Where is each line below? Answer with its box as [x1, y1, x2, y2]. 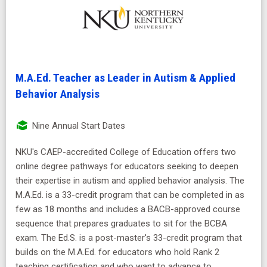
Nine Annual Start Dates [30, 120, 125, 132]
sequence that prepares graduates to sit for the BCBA [15, 218, 227, 229]
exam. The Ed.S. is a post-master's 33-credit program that [15, 232, 242, 244]
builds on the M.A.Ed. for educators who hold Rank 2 [15, 247, 219, 258]
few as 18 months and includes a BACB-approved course [15, 204, 240, 215]
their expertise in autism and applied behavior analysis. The [15, 175, 244, 187]
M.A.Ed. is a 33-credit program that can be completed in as [15, 190, 244, 201]
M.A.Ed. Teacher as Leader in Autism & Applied [15, 71, 235, 85]
